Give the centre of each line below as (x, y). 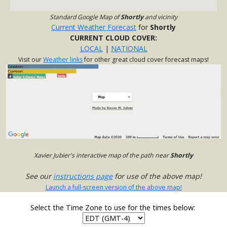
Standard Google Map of (85, 17)
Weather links (63, 60)
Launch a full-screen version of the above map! (113, 187)
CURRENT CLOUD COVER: (113, 38)
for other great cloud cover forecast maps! (146, 60)
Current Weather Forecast (94, 27)
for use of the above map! (157, 176)
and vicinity (160, 17)
